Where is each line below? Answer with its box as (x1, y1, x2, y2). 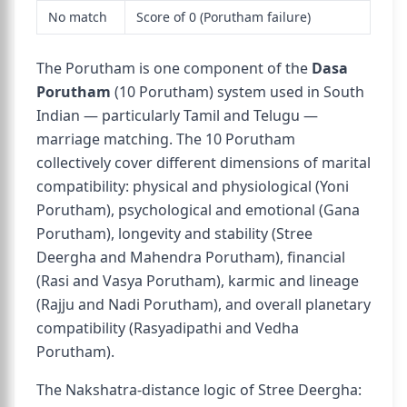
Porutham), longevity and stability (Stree (36, 223, 313, 243)
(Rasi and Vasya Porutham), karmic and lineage (36, 271, 359, 291)
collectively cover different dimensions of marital (36, 153, 371, 173)
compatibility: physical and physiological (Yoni (36, 176, 349, 196)
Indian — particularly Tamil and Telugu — (36, 105, 318, 125)
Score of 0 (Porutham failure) (136, 8, 311, 25)
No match (48, 8, 107, 25)
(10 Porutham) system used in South (111, 82, 364, 102)
